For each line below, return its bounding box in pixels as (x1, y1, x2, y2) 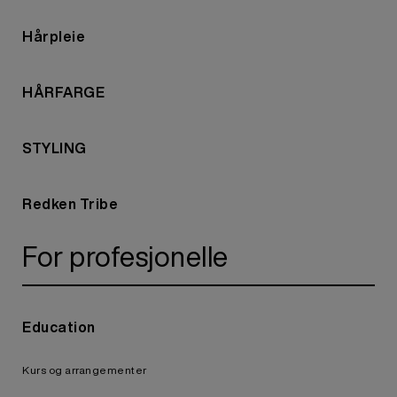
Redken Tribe (22, 197, 118, 211)
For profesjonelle (22, 243, 229, 270)
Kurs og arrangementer (22, 364, 147, 376)
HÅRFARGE (22, 85, 105, 99)
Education (22, 320, 96, 334)
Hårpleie (22, 29, 85, 43)
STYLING (22, 141, 87, 155)
